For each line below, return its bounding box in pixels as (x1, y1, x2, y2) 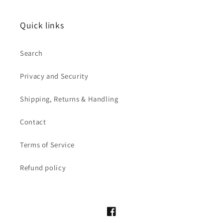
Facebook (106, 212, 138, 222)
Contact (20, 116, 46, 126)
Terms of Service (20, 139, 75, 149)
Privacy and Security (20, 71, 89, 81)
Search (20, 48, 43, 58)
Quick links (20, 19, 64, 31)
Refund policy (20, 162, 66, 172)
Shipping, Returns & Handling (20, 94, 118, 104)
